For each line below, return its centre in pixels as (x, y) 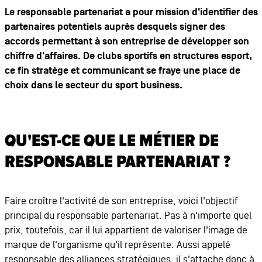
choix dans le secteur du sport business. (93, 86)
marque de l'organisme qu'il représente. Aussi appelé (117, 245)
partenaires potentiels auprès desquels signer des (115, 27)
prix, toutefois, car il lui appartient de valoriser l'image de (126, 230)
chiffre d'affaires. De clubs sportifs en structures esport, (128, 56)
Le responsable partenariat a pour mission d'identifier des (131, 13)
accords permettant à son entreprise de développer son (127, 42)
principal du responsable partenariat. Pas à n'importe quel (128, 216)
